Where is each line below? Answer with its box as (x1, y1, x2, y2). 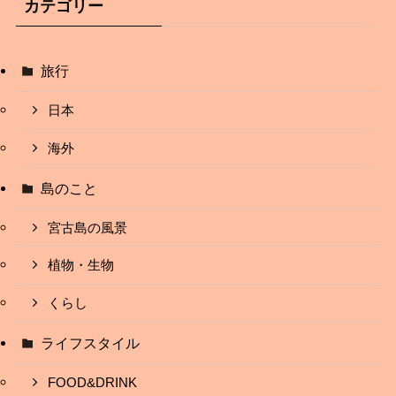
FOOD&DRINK (48, 376, 138, 391)
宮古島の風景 (48, 220, 128, 235)
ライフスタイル (41, 335, 141, 352)
